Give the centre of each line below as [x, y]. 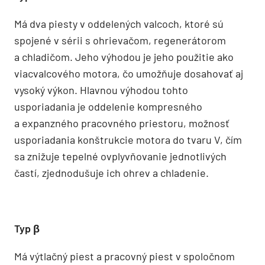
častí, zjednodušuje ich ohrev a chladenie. [112, 172]
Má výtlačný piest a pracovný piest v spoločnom [125, 256]
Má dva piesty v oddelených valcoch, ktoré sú [119, 23]
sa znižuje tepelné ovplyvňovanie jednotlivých [120, 156]
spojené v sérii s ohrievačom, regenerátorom [120, 40]
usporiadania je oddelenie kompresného [108, 106]
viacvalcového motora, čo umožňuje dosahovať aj [129, 73]
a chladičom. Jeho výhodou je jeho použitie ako [124, 56]
